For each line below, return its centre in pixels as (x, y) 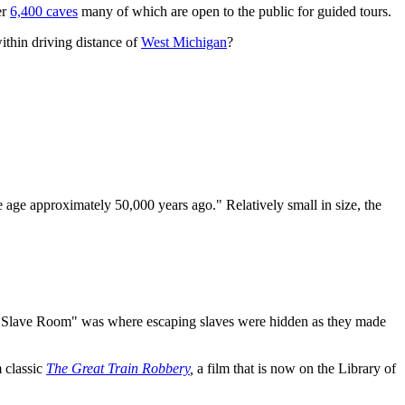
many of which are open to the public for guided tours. (235, 12)
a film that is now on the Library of (297, 369)
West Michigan (184, 42)
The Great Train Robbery (118, 369)
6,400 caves (44, 12)
